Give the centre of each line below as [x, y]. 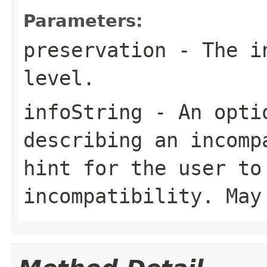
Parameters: [83, 21]
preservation [95, 50]
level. [59, 78]
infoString [83, 112]
